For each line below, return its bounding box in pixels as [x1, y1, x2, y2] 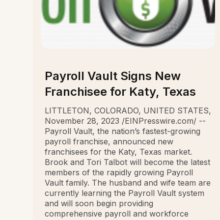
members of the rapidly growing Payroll [45, 167, 193, 178]
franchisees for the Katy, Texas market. [45, 147, 192, 157]
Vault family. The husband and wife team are [45, 178, 211, 188]
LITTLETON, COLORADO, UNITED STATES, [45, 106, 212, 116]
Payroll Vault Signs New [45, 69, 181, 83]
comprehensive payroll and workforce [45, 209, 189, 219]
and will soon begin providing [45, 198, 154, 209]
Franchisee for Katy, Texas [45, 84, 196, 99]
